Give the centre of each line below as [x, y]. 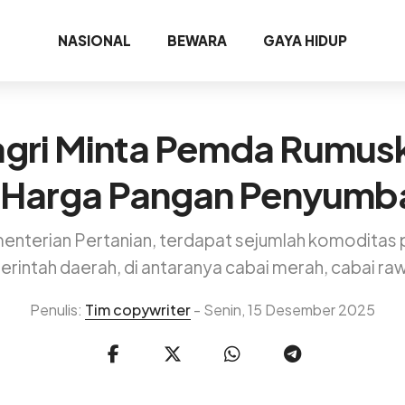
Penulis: [57, 309]
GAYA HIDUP [305, 40]
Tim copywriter [138, 309]
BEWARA [197, 40]
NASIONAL [94, 40]
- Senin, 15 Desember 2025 [283, 309]
